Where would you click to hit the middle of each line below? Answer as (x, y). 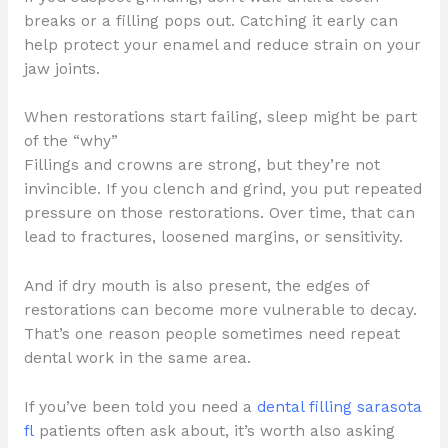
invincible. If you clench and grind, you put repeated (222, 189)
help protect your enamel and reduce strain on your (222, 44)
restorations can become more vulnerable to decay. (220, 310)
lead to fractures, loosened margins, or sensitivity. (213, 237)
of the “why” (70, 141)
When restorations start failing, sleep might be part (220, 117)
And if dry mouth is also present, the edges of (196, 286)
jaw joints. (61, 68)
